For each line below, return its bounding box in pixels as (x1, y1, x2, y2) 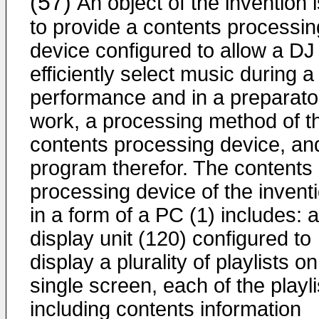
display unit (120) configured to (30, 227, 311, 250)
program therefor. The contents (30, 157, 313, 179)
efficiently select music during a (30, 63, 314, 85)
